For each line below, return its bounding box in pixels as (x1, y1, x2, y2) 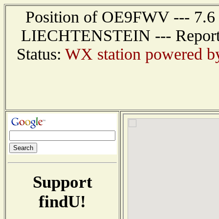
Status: (16, 45, 65, 63)
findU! (39, 192, 86, 211)
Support (32, 172, 92, 192)
